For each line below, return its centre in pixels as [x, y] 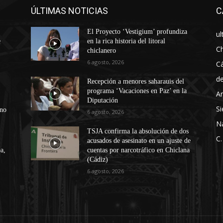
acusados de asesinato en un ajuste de [139, 140]
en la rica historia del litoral [126, 41]
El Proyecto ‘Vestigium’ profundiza [137, 31]
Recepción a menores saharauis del [136, 81]
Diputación [103, 100]
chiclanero [102, 50]
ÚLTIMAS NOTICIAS [69, 10]
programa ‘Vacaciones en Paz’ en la [137, 91]
